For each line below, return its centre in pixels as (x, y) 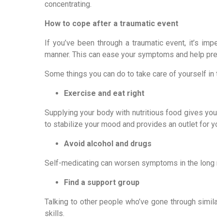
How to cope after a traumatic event (111, 23)
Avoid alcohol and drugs (108, 144)
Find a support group (102, 182)
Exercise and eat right (104, 93)
